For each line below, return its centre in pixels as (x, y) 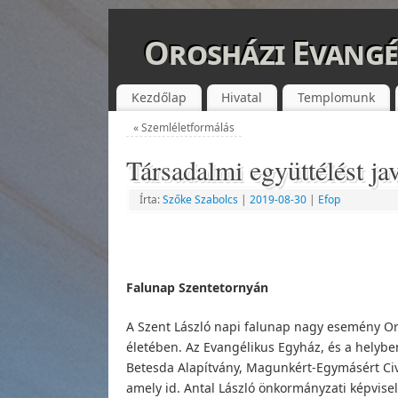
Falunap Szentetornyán (197, 287)
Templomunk (336, 97)
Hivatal (242, 97)
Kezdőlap (159, 97)
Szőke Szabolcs (200, 199)
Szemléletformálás (186, 127)
